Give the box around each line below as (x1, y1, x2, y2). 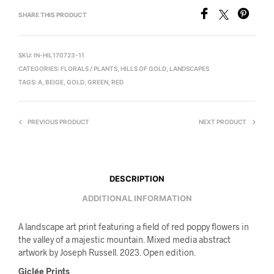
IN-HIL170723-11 (34, 51, 84, 59)
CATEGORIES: (18, 65, 61, 73)
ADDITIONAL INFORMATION (82, 193, 192, 203)
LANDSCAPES (169, 65, 209, 73)
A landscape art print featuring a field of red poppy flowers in (18, 221, 249, 232)
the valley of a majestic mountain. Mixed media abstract (18, 234, 231, 245)
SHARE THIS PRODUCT (18, 11, 87, 19)
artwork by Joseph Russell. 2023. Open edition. (18, 247, 196, 258)
